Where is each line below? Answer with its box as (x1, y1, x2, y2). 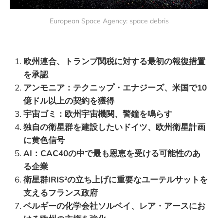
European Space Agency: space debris (49, 16, 169, 25)
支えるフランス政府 (23, 187, 98, 198)
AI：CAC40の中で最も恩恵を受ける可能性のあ (23, 147, 200, 158)
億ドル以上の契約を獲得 (23, 95, 114, 106)
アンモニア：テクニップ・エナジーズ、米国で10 (23, 82, 207, 92)
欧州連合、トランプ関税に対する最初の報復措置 (23, 55, 205, 66)
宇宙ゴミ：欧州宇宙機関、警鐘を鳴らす (23, 108, 172, 119)
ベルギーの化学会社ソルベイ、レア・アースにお (23, 200, 205, 211)
